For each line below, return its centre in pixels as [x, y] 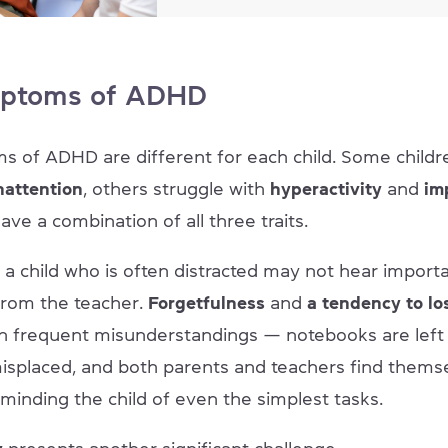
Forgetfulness [206, 302]
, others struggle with [176, 188]
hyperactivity [326, 188]
